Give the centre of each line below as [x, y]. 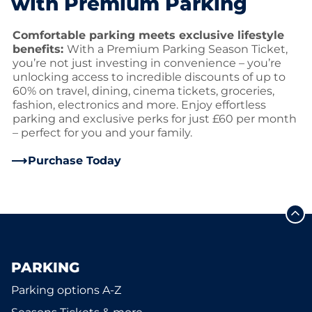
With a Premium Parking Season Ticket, [177, 49]
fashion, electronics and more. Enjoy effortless [139, 105]
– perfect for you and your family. [102, 133]
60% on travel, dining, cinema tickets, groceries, [143, 91]
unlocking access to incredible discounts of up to [149, 77]
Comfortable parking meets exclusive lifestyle [148, 35]
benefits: [40, 49]
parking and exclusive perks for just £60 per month [155, 119]
